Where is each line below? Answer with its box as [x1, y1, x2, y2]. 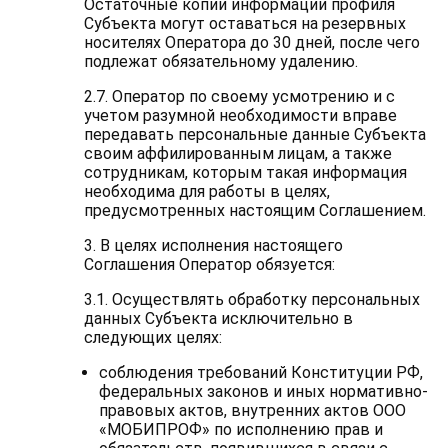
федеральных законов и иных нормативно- [98, 382, 428, 401]
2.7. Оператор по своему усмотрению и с [83, 87, 395, 106]
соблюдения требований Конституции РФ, [98, 363, 423, 382]
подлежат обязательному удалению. [83, 52, 358, 71]
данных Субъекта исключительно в [83, 309, 353, 328]
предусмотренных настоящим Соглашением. [83, 201, 426, 220]
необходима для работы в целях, [83, 182, 330, 201]
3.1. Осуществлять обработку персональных [83, 290, 420, 309]
